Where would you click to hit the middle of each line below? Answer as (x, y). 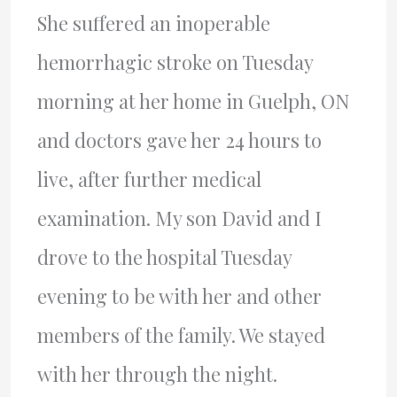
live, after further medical (149, 179)
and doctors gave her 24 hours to (179, 140)
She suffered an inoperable (153, 23)
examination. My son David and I (179, 218)
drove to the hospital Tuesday (164, 257)
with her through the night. (157, 374)
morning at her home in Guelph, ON (193, 101)
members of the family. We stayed (181, 335)
